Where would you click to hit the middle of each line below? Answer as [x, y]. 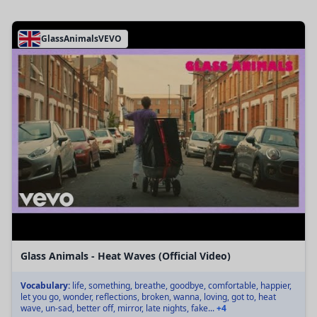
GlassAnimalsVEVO [81, 38]
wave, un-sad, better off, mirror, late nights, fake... [119, 309]
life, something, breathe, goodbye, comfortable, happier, [181, 286]
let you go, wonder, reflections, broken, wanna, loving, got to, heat [148, 297]
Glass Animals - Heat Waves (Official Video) [126, 256]
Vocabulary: [45, 286]
